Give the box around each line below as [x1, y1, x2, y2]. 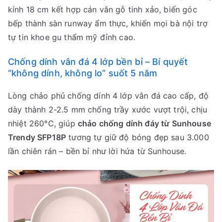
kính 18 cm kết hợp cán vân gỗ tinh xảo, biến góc [8, 4, 197, 14]
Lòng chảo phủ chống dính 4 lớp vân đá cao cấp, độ [8, 90, 209, 101]
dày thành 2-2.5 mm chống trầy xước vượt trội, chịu [8, 104, 208, 114]
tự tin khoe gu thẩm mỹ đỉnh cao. [8, 32, 136, 42]
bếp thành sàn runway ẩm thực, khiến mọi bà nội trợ [8, 18, 208, 28]
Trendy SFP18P [8, 132, 66, 142]
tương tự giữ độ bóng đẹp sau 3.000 [66, 132, 209, 142]
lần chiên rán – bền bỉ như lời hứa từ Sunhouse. [8, 146, 187, 156]
